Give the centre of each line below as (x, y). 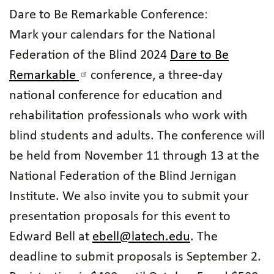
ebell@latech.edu (141, 237)
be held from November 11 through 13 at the (134, 156)
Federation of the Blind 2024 (90, 55)
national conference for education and (116, 96)
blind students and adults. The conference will (137, 136)
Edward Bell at (51, 237)
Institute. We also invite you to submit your (129, 197)
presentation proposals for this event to (120, 217)
